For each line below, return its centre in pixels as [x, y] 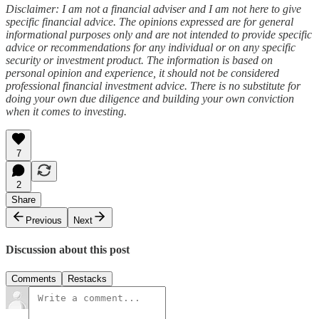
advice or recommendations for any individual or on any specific [151, 48]
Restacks [87, 279]
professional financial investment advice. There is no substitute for [153, 86]
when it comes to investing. [66, 112]
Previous [44, 221]
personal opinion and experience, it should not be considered [142, 73]
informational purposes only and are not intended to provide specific [159, 35]
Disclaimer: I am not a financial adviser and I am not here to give [153, 9]
